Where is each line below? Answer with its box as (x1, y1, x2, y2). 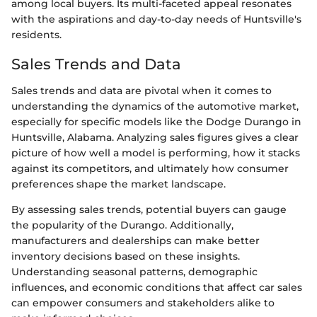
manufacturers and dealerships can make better (11, 234, 260, 247)
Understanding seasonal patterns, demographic (11, 265, 258, 278)
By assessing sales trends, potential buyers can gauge (11, 203, 287, 216)
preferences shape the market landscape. (11, 178, 226, 190)
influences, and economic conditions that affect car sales (11, 281, 302, 294)
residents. (11, 28, 62, 41)
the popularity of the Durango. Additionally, (11, 219, 234, 231)
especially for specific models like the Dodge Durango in (11, 115, 301, 128)
